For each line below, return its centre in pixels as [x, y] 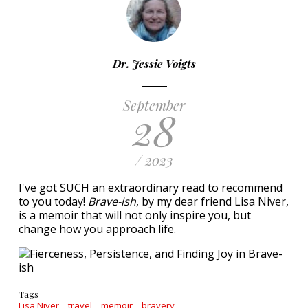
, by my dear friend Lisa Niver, [212, 201]
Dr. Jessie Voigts [154, 64]
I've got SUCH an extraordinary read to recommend [151, 188]
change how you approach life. [99, 229]
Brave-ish [112, 201]
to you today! [53, 201]
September [154, 105]
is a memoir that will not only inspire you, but [135, 215]
